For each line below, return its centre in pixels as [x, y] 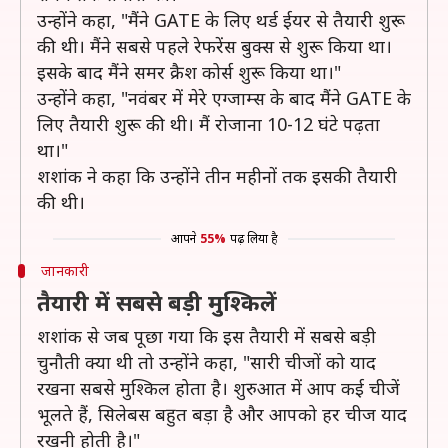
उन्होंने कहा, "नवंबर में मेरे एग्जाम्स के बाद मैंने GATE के [224, 98]
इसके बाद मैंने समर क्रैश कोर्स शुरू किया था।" [189, 72]
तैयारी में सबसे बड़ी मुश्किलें [157, 302]
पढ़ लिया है [253, 238]
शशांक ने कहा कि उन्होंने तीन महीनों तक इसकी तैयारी [217, 176]
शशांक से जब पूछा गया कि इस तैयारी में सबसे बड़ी [206, 336]
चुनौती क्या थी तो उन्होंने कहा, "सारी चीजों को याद [206, 362]
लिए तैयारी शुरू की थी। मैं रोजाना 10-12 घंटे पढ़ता [208, 124]
